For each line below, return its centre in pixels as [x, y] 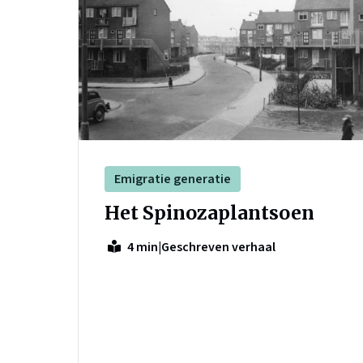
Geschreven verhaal [218, 247]
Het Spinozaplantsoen [209, 213]
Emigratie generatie [173, 179]
